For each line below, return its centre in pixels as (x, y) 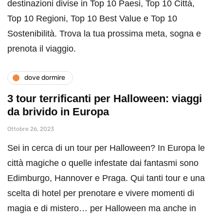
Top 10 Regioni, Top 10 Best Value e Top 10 (92, 18)
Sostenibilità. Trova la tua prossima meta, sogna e (104, 33)
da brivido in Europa (58, 111)
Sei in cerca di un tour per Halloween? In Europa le (106, 148)
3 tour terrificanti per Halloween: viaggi (105, 98)
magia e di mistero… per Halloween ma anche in (102, 208)
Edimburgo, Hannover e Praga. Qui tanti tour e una (106, 178)
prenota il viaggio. (42, 48)
